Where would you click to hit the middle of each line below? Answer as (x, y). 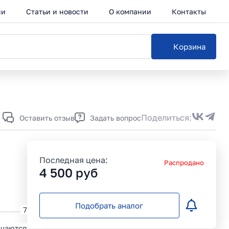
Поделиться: (166, 118)
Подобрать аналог (109, 205)
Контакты (189, 11)
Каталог (148, 86)
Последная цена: (73, 160)
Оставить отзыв (47, 118)
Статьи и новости (57, 11)
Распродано (184, 163)
